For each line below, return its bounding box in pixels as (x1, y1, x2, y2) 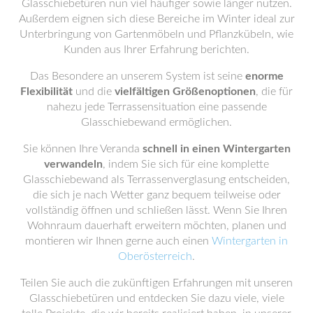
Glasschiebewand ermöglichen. (81, 116, 232, 128)
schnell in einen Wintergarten (142, 143, 291, 154)
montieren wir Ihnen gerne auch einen (25, 235, 212, 247)
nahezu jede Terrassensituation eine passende (46, 101, 267, 112)
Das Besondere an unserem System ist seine (29, 70, 245, 82)
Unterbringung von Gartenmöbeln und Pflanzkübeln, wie (20, 28, 293, 40)
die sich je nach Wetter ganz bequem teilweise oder (32, 189, 281, 201)
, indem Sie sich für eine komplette (103, 158, 269, 170)
